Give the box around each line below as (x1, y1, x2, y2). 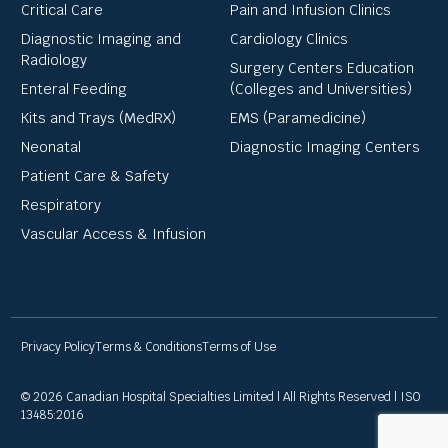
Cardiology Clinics (230, 29, 348, 48)
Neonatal (21, 137, 81, 156)
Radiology (21, 50, 87, 69)
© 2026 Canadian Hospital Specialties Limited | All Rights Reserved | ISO (21, 388, 421, 405)
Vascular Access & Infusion (21, 224, 206, 243)
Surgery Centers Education (230, 58, 414, 77)
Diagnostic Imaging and (21, 29, 181, 48)
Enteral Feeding (21, 79, 127, 98)
